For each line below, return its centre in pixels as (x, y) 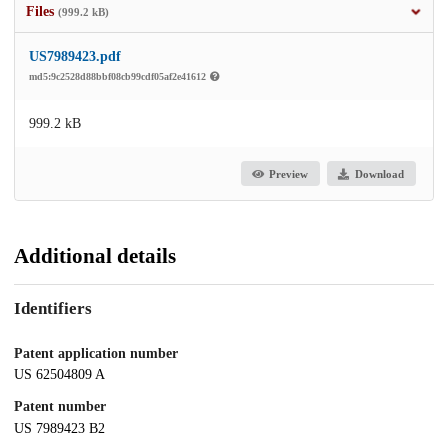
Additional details (95, 256)
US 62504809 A (59, 375)
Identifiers (53, 308)
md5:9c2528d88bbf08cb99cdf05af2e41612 (119, 77)
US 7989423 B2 (59, 429)
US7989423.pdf (75, 57)
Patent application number (96, 353)
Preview (289, 173)
